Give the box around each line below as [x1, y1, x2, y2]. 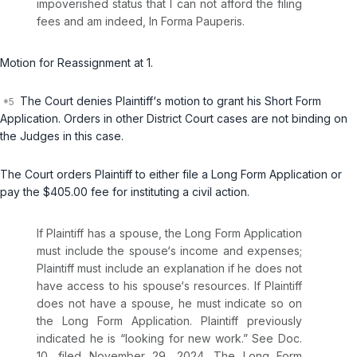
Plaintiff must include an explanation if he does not [37, 261, 302, 276]
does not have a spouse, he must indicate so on [37, 296, 302, 311]
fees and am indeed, [37, 14, 149, 29]
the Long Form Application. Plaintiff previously [37, 314, 302, 328]
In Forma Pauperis [149, 14, 242, 29]
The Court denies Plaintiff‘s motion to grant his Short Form [17, 94, 321, 108]
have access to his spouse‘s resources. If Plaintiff [37, 279, 302, 293]
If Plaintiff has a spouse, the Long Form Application [37, 226, 302, 241]
